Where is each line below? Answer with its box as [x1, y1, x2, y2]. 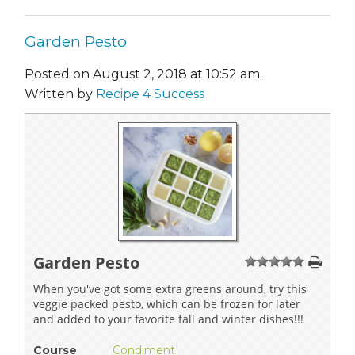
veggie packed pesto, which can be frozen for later [33, 296, 300, 312]
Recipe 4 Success [96, 86, 204, 102]
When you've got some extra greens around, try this [33, 281, 307, 297]
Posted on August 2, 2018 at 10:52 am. [25, 67, 262, 82]
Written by [25, 86, 96, 102]
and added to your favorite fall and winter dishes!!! [33, 311, 303, 327]
